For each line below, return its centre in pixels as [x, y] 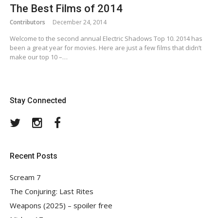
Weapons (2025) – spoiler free [61, 206]
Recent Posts [34, 156]
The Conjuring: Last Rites [52, 191]
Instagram [58, 121]
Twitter [31, 121]
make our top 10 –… [39, 57]
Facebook [76, 121]
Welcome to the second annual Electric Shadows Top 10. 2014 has [106, 39]
